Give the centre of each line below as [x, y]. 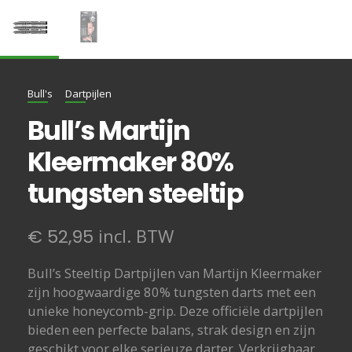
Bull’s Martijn [108, 130]
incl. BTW [133, 236]
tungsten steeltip [135, 193]
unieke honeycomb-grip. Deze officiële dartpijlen [175, 310]
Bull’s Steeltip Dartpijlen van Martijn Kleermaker [174, 273]
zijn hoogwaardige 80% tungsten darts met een [171, 291]
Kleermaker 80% [130, 162]
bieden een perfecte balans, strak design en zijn [171, 329]
